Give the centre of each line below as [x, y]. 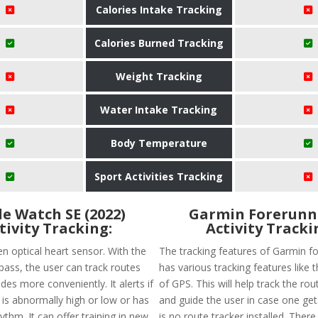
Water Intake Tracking [159, 109]
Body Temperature [159, 143]
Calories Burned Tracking [159, 43]
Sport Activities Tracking [159, 176]
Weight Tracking [159, 76]
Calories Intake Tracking [159, 9]
